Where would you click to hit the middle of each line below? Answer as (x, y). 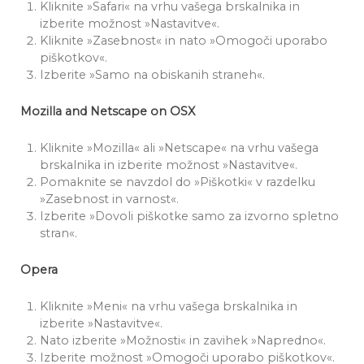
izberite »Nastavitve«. (101, 323)
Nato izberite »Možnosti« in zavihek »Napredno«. (183, 340)
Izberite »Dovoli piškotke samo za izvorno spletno (189, 216)
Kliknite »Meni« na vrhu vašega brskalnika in (169, 306)
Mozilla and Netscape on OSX (108, 111)
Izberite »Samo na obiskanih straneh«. (152, 75)
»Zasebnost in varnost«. (109, 199)
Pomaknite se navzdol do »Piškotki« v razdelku (178, 182)
